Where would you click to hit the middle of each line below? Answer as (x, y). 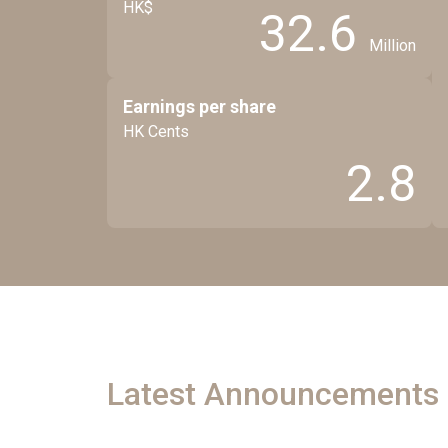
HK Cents (156, 131)
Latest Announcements (273, 394)
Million (392, 45)
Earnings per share (199, 106)
